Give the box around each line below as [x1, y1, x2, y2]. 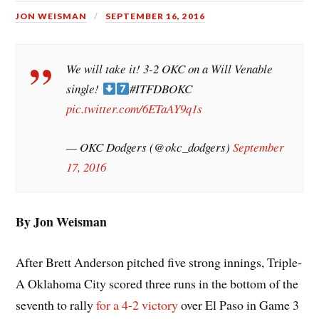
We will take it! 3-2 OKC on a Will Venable [66, 61, 273, 78]
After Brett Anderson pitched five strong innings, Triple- [16, 253, 303, 271]
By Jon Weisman [16, 212, 108, 231]
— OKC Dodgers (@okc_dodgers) [66, 138, 234, 155]
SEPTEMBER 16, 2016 [105, 10, 206, 21]
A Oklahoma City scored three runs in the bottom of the [16, 275, 299, 293]
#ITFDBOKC [129, 80, 192, 98]
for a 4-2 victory [96, 296, 179, 314]
